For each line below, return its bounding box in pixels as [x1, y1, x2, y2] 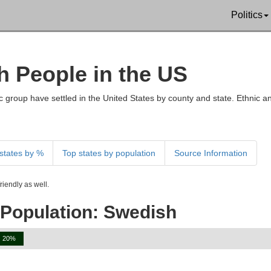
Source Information [174, 148, 247, 158]
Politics [231, 10, 263, 20]
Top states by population [62, 148, 155, 158]
